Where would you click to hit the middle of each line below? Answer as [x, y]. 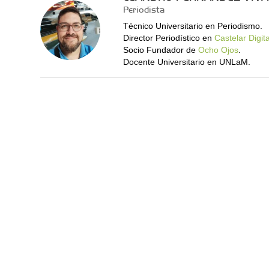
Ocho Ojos [218, 50]
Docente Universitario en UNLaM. [186, 62]
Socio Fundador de [160, 50]
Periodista [144, 9]
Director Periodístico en [168, 38]
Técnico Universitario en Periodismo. [192, 26]
